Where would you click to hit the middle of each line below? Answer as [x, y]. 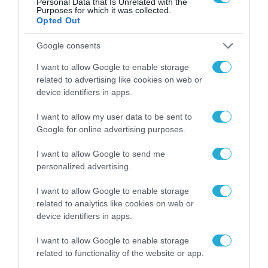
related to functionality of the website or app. [120, 253]
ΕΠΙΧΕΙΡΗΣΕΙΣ [62, 143]
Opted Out [59, 20]
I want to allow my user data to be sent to [114, 116]
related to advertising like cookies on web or [119, 79]
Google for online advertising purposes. [111, 129]
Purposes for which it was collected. [104, 10]
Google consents [68, 45]
